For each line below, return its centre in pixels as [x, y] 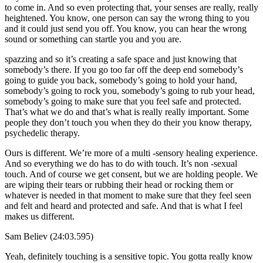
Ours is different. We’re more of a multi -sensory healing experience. [131, 153]
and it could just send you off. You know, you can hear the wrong [126, 28]
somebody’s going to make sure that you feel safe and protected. [123, 101]
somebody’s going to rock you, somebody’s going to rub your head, [130, 90]
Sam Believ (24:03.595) [49, 236]
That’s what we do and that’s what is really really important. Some [127, 112]
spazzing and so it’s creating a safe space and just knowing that [121, 59]
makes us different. [40, 216]
